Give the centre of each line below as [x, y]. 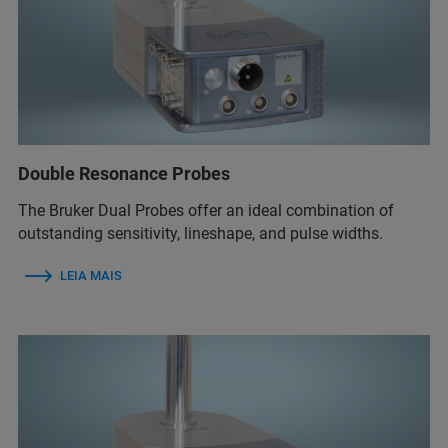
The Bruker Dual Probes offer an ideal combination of [206, 211]
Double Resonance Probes [124, 174]
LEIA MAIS [91, 276]
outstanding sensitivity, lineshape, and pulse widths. [200, 234]
